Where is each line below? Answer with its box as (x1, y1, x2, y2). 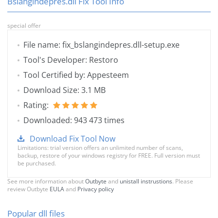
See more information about (7, 177, 85, 186)
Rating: (23, 100, 51, 111)
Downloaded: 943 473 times (23, 115, 125, 126)
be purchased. (18, 159, 56, 168)
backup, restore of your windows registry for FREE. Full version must (18, 151, 200, 160)
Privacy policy (77, 185, 114, 194)
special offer (7, 21, 41, 30)
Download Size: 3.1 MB (23, 85, 106, 96)
